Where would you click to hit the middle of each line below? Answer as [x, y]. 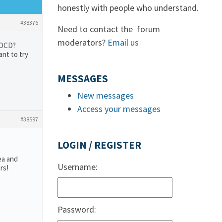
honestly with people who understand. [128, 8]
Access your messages [119, 109]
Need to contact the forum [109, 29]
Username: [78, 167]
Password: [77, 209]
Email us [123, 42]
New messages [106, 95]
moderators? [83, 42]
